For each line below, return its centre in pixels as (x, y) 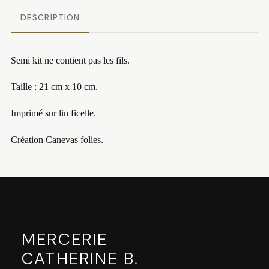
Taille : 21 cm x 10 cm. (54, 86)
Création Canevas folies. (57, 139)
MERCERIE (65, 239)
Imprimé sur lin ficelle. (53, 113)
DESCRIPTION (50, 17)
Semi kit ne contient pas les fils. (70, 60)
